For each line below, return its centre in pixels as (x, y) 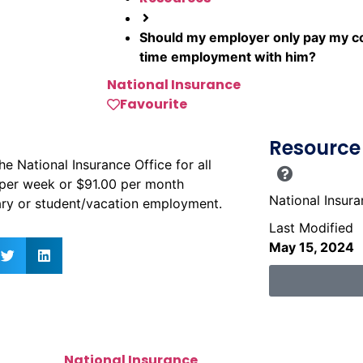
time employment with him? (228, 57)
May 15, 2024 (311, 247)
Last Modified (311, 228)
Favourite (154, 104)
